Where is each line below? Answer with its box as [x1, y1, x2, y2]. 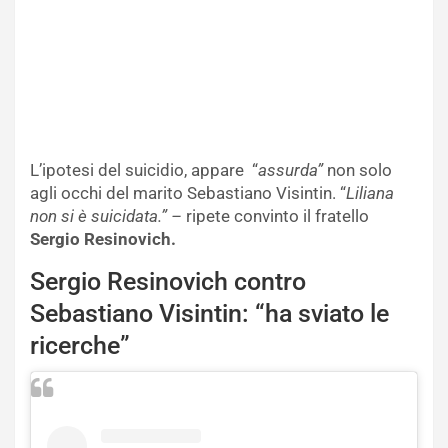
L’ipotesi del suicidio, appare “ [30, 159, 258, 180]
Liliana [346, 182, 394, 203]
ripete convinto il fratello [186, 205, 369, 226]
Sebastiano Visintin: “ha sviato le [30, 298, 389, 328]
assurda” [258, 159, 327, 180]
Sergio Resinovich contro [30, 266, 306, 296]
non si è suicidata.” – [30, 205, 186, 226]
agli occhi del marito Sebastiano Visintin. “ [30, 182, 346, 203]
